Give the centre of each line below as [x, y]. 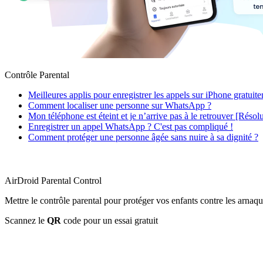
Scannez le [26, 221]
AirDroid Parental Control [53, 181]
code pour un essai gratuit [109, 221]
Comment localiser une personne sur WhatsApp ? [120, 106]
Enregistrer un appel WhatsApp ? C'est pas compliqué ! [131, 127]
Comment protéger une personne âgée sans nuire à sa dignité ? [143, 137]
